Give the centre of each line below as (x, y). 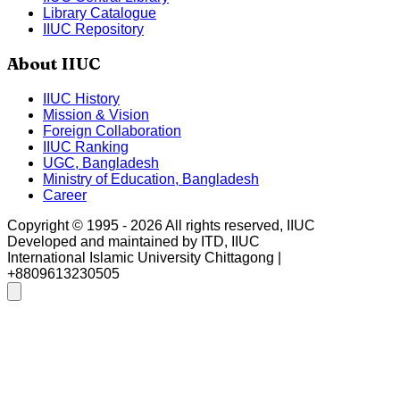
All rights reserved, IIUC (239, 226)
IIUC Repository (93, 29)
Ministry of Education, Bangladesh (151, 179)
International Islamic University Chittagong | (144, 258)
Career (65, 196)
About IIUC (54, 64)
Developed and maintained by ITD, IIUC (133, 242)
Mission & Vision (96, 115)
